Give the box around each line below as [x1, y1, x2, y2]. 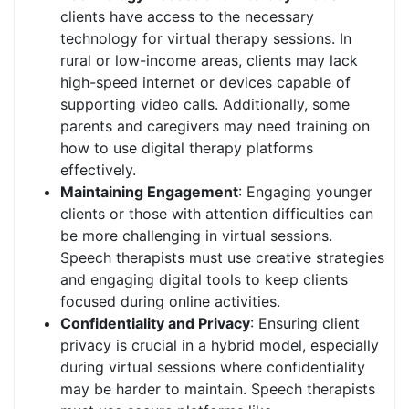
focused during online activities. [60, 292, 280, 310]
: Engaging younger [238, 183, 372, 201]
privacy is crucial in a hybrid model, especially [60, 336, 379, 354]
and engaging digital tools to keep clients [60, 270, 348, 288]
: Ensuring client [250, 314, 360, 332]
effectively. [60, 161, 136, 179]
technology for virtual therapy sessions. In [60, 29, 351, 47]
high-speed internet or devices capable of [60, 73, 351, 91]
